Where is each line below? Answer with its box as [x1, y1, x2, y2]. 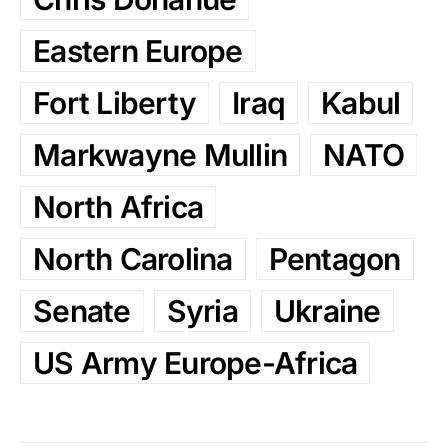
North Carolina [33, 241, 233, 278]
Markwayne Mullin [33, 137, 287, 174]
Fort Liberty [33, 85, 196, 122]
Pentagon [268, 241, 401, 278]
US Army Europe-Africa [33, 345, 358, 382]
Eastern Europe [33, 33, 243, 70]
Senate [33, 293, 131, 330]
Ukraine [273, 293, 381, 330]
